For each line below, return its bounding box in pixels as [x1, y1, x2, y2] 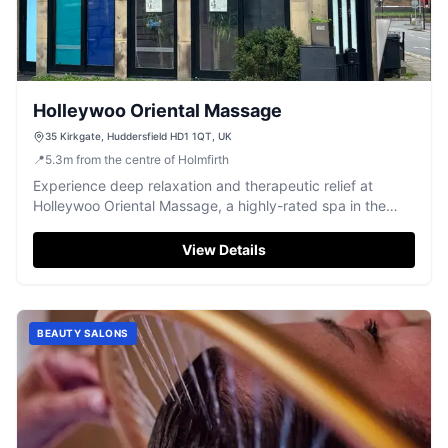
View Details [182, 241, 266, 258]
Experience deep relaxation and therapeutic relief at [33, 177, 373, 194]
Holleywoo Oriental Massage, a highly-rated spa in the [33, 197, 386, 214]
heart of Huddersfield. [33, 217, 176, 234]
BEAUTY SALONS [37, 327, 129, 339]
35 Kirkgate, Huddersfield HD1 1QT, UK [45, 130, 232, 142]
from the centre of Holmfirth [76, 152, 229, 167]
